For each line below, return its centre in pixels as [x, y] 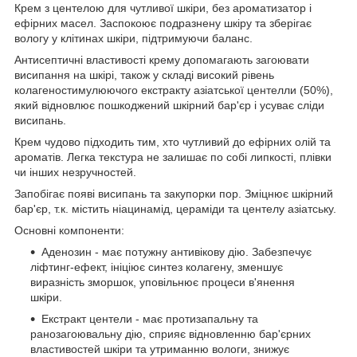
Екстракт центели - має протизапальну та [150, 318]
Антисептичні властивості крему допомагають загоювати [162, 59]
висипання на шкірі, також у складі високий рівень [144, 75]
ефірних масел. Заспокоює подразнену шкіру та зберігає [163, 23]
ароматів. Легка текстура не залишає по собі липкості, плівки [173, 157]
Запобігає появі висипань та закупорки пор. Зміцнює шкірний [174, 193]
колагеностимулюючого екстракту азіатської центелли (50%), [174, 90]
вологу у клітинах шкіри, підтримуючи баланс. [133, 38]
